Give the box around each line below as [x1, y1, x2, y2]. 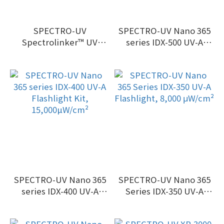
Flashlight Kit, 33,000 [122, 47, 206, 59]
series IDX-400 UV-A [21, 185, 98, 197]
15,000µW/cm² [31, 208, 88, 220]
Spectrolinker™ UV [22, 36, 97, 48]
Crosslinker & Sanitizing [11, 47, 108, 59]
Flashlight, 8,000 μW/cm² [114, 196, 214, 208]
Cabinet [43, 59, 76, 71]
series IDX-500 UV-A [125, 36, 203, 48]
